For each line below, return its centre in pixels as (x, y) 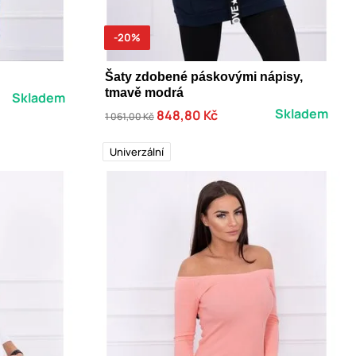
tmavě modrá (144, 92)
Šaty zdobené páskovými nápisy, (204, 76)
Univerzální (137, 151)
